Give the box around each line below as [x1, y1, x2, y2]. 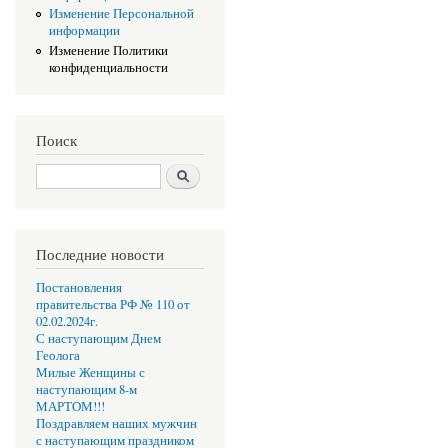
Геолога [36, 347, 80, 365]
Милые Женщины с [36, 364, 145, 382]
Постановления [36, 279, 122, 297]
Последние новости [36, 244, 164, 265]
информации [48, 22, 120, 40]
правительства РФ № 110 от [36, 296, 190, 314]
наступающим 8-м [36, 381, 137, 399]
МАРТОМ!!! [36, 398, 105, 416]
